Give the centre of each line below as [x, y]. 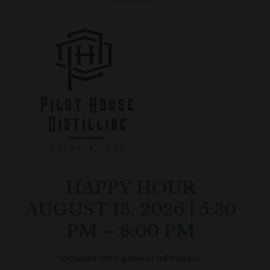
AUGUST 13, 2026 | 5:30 [130, 209]
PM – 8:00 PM [130, 231]
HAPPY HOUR [130, 187]
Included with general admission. [130, 258]
